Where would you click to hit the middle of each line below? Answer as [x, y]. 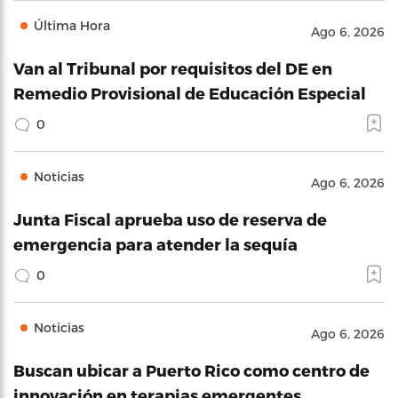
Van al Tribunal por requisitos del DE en [173, 68]
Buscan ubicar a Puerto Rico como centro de [191, 370]
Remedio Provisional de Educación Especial [190, 92]
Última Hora [72, 25]
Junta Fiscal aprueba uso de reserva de [170, 219]
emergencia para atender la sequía [155, 243]
